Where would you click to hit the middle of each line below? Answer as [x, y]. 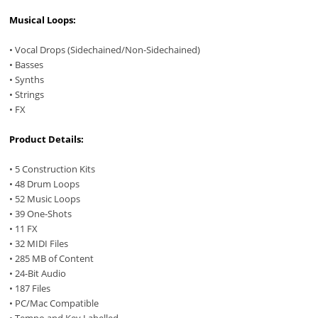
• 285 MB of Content [52, 259]
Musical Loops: [43, 20]
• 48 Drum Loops [45, 184]
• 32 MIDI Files [39, 244]
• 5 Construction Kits [53, 169]
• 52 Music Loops [45, 199]
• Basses [27, 65]
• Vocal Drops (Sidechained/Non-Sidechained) [105, 50]
